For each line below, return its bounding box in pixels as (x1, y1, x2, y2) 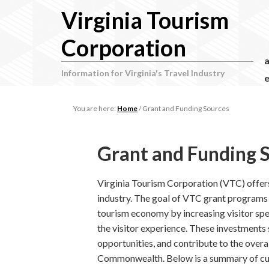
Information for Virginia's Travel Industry (61, 68, 225, 78)
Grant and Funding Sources (141, 104, 229, 113)
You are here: (73, 104, 117, 113)
